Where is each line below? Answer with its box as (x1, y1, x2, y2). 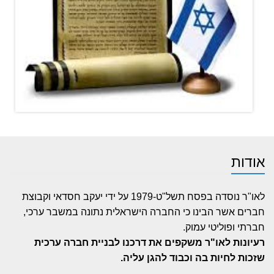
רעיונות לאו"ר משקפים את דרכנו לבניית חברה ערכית (34, 237, 265, 248)
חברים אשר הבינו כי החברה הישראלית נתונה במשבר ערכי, (23, 207, 265, 217)
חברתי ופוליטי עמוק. (183, 222, 265, 232)
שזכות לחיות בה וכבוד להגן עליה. (120, 253, 265, 263)
